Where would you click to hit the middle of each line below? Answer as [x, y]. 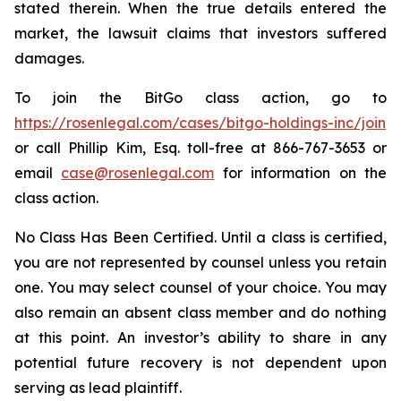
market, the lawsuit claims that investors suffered [200, 33]
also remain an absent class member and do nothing [200, 312]
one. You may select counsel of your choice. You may [200, 287]
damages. [49, 58]
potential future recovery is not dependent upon [200, 363]
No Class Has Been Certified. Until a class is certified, [200, 237]
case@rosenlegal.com [138, 173]
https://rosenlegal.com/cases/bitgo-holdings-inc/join [200, 123]
